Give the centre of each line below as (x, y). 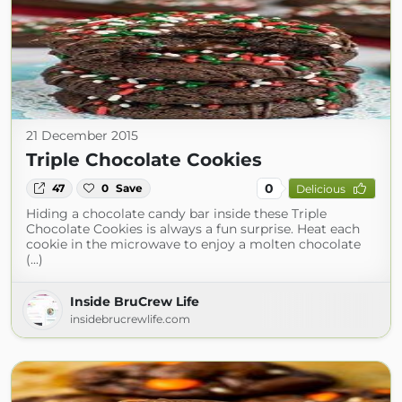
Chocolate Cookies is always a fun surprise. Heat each (193, 229)
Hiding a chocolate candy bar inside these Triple (176, 214)
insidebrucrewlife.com (130, 319)
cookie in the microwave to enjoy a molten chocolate (193, 244)
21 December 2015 (82, 135)
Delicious (320, 188)
